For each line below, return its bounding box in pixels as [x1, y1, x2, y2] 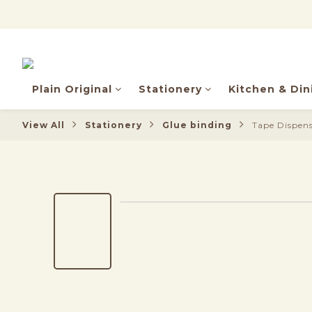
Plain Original [32, 83, 112, 95]
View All [22, 120, 65, 130]
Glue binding [162, 120, 232, 130]
